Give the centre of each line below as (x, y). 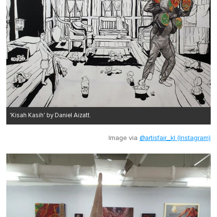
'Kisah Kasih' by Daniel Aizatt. (50, 116)
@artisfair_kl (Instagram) (175, 138)
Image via (124, 138)
